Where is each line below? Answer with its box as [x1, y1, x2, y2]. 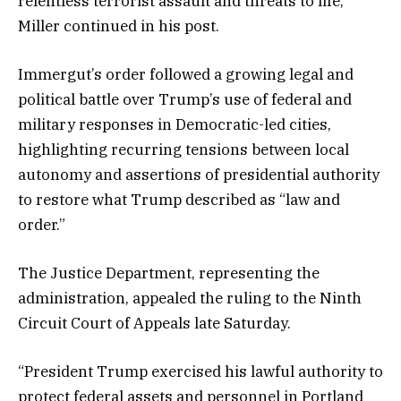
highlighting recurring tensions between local [18, 139, 349, 159]
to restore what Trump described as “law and [18, 189, 340, 209]
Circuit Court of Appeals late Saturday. [18, 313, 291, 334]
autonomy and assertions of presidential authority [18, 164, 380, 184]
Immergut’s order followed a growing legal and [18, 64, 354, 84]
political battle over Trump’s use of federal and [18, 89, 352, 109]
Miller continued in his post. [18, 15, 219, 36]
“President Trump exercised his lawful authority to [18, 362, 383, 382]
